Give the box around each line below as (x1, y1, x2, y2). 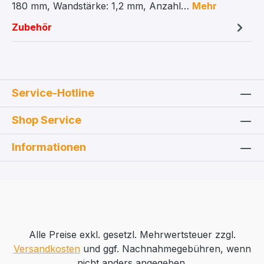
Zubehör (12, 21, 52, 34)
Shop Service (12, 114, 81, 127)
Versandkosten (13, 243, 80, 255)
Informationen (12, 141, 86, 154)
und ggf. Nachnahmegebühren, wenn (80, 243, 251, 255)
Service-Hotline (12, 87, 94, 100)
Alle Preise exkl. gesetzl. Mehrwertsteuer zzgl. (28, 229, 236, 241)
